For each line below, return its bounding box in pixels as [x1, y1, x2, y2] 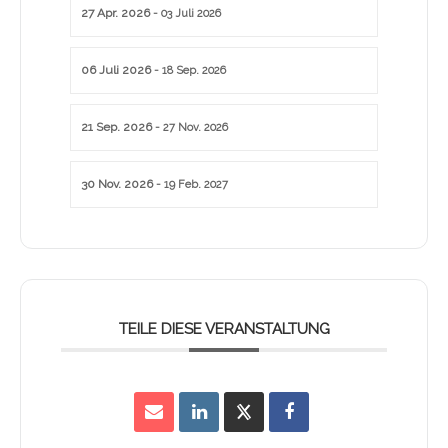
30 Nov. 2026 [81, 177, 153, 192]
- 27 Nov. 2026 [152, 121, 228, 135]
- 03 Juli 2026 [150, 7, 221, 21]
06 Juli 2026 [81, 63, 151, 78]
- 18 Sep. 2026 [151, 64, 226, 78]
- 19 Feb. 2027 [153, 178, 228, 192]
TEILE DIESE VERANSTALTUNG [118, 320, 330, 339]
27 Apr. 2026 [81, 6, 150, 21]
